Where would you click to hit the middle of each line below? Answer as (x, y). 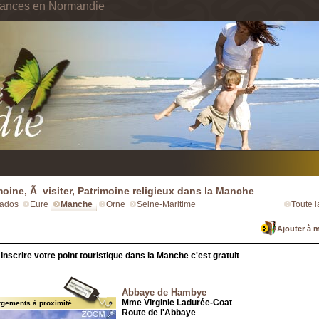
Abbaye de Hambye (164, 292)
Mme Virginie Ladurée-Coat (177, 303)
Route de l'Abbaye (159, 313)
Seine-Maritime (166, 204)
